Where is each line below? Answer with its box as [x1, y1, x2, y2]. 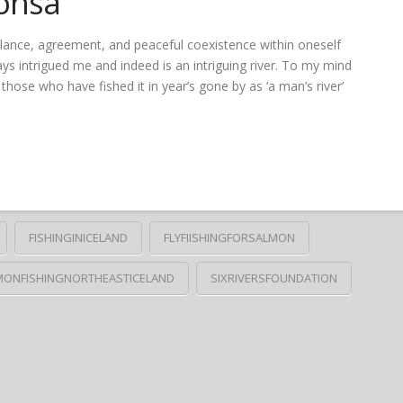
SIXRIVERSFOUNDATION [210, 270, 337, 287]
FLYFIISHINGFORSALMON [163, 229, 295, 246]
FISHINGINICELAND [28, 229, 128, 246]
